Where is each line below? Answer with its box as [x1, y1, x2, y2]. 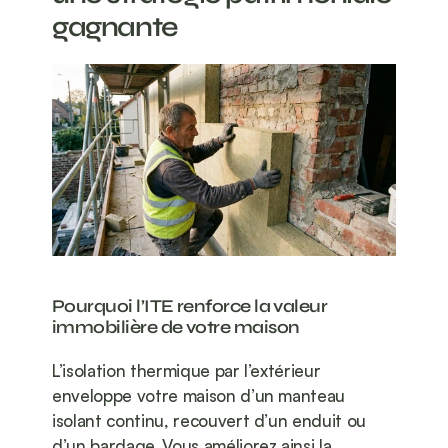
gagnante [52, 10, 178, 45]
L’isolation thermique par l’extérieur [52, 360, 321, 382]
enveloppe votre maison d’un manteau [52, 385, 346, 407]
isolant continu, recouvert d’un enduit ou [52, 410, 367, 432]
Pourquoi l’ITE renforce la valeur [52, 295, 328, 318]
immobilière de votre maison [52, 316, 300, 339]
